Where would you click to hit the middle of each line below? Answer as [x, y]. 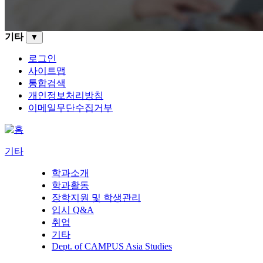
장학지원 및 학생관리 [96, 197]
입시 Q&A [73, 210]
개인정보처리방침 [66, 95]
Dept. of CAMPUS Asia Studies [112, 246]
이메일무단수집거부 [70, 107]
